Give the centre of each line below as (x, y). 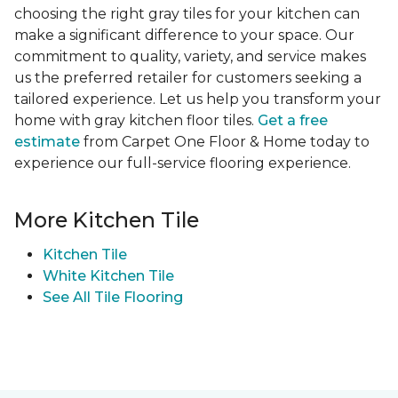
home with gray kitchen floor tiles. (136, 121)
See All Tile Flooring (113, 298)
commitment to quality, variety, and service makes (190, 57)
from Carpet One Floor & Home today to (225, 142)
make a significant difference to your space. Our (184, 36)
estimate (47, 142)
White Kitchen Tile (108, 276)
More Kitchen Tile (107, 220)
